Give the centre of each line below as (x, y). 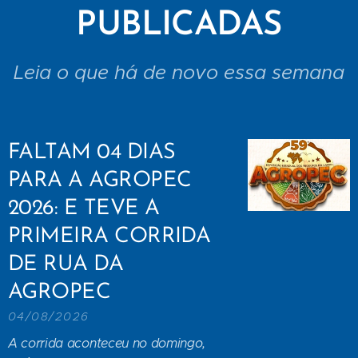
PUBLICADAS (179, 26)
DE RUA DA (66, 265)
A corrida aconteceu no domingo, (107, 344)
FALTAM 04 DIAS (92, 153)
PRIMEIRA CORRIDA (109, 237)
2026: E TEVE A (84, 209)
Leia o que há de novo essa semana (179, 73)
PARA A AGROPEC (100, 181)
